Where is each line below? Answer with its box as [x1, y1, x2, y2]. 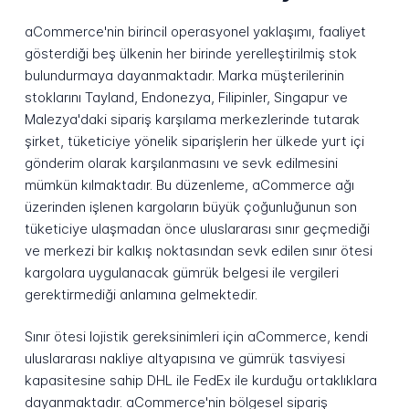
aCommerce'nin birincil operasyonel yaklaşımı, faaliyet [24, 22, 366, 40]
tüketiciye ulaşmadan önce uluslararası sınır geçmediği [24, 219, 370, 237]
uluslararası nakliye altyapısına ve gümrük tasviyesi [24, 350, 345, 368]
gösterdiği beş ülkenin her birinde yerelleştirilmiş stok [24, 44, 357, 62]
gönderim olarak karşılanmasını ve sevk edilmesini [24, 153, 338, 172]
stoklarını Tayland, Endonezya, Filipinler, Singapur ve [24, 88, 348, 106]
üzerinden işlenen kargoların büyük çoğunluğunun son [24, 197, 357, 215]
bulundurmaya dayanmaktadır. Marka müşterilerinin [24, 66, 344, 84]
